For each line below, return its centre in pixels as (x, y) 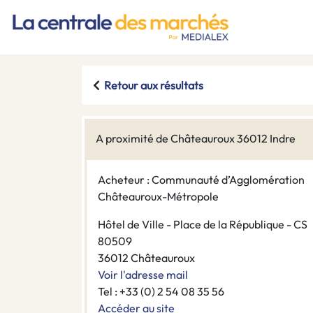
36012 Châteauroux (146, 258)
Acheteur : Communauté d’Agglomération (201, 180)
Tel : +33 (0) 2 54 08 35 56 (161, 292)
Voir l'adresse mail (143, 275)
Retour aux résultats (154, 86)
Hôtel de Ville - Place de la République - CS (203, 225)
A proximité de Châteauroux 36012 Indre (196, 139)
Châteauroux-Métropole (158, 197)
